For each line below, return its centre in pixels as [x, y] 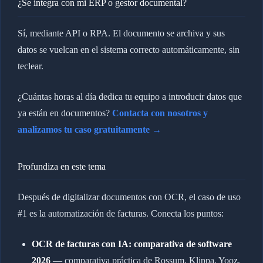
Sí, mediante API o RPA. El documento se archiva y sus [121, 33]
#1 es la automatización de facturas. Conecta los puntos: [120, 213]
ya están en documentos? [65, 113]
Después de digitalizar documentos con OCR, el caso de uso [129, 197]
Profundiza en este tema [61, 166]
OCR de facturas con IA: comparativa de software [131, 244]
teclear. [30, 66]
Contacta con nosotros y [160, 113]
